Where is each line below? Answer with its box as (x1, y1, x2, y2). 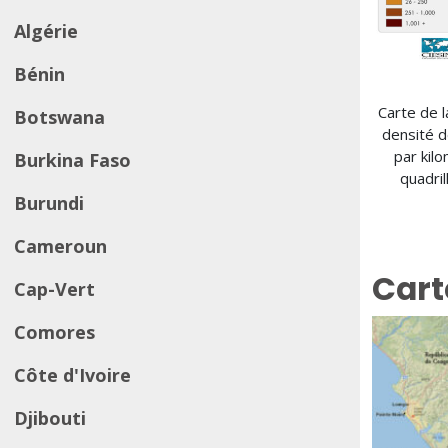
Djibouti (14, 406, 86, 430)
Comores (14, 320, 95, 344)
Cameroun (14, 234, 107, 258)
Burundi (14, 191, 84, 215)
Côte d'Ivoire (14, 363, 131, 387)
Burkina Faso (14, 148, 131, 172)
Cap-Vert (14, 277, 95, 301)
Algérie (14, 19, 78, 43)
